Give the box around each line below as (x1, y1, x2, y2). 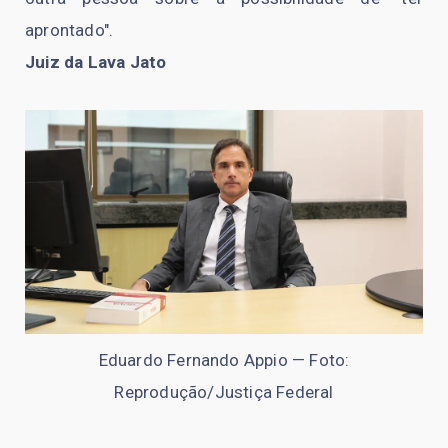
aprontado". (25, 20, 114, 41)
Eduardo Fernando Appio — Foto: (98, 350, 350, 371)
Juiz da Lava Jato (25, 52, 167, 73)
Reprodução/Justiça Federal (114, 382, 334, 403)
